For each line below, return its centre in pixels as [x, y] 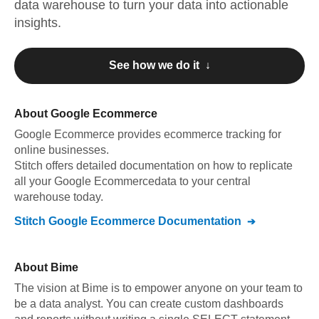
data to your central [203, 181]
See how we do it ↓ [159, 65]
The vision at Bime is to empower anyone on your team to [158, 288]
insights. [38, 23]
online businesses [60, 150]
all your [34, 181]
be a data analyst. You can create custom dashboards [149, 304]
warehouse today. [59, 197]
